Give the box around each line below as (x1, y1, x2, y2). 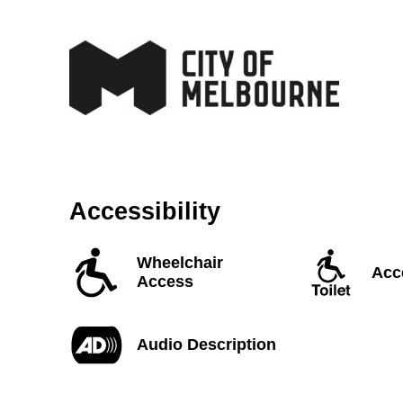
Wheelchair (136, 254, 223, 273)
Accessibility (68, 198, 220, 226)
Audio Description (136, 335, 276, 354)
